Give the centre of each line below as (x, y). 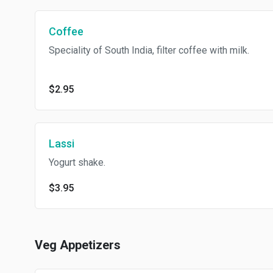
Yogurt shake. (77, 162)
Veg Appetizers (78, 245)
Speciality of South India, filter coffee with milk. (149, 50)
